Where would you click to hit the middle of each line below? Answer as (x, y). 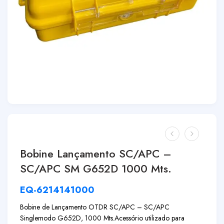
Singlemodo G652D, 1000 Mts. (67, 218)
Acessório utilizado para (149, 218)
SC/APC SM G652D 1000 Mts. (96, 169)
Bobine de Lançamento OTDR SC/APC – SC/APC (95, 207)
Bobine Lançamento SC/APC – (96, 154)
